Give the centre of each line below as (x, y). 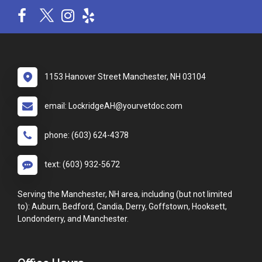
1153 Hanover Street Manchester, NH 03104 (125, 77)
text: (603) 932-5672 (82, 165)
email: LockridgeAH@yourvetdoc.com (113, 106)
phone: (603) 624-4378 (87, 135)
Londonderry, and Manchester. (73, 219)
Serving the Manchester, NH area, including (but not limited (125, 194)
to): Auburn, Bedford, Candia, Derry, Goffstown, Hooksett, (122, 207)
